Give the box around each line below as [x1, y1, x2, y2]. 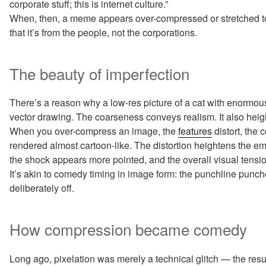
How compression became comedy [9, 218, 247, 240]
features [178, 124, 212, 138]
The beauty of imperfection [9, 62, 189, 84]
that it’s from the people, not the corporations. [9, 25, 197, 39]
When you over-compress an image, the [9, 124, 178, 138]
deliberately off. [9, 181, 74, 195]
